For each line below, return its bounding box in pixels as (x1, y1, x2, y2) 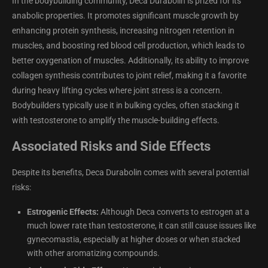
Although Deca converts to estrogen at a (99, 207, 249, 217)
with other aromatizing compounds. (27, 248, 160, 258)
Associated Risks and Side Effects (12, 139, 211, 154)
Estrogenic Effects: (27, 207, 99, 217)
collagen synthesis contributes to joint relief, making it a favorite (12, 71, 246, 81)
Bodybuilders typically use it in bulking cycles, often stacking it (12, 100, 239, 111)
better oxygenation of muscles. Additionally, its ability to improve (12, 56, 249, 66)
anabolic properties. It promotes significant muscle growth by (12, 11, 239, 21)
